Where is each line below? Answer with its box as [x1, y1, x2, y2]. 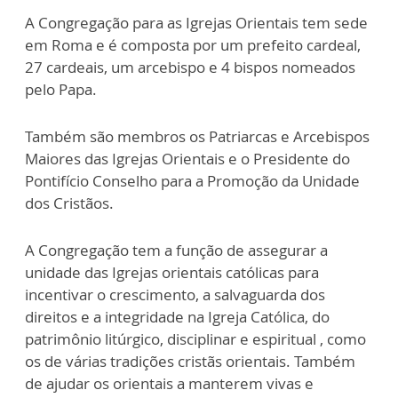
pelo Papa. [25, 79, 97, 100]
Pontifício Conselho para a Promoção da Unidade [25, 171, 360, 192]
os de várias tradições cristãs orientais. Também [25, 351, 355, 372]
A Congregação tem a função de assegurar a [25, 240, 328, 261]
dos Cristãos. [25, 193, 114, 214]
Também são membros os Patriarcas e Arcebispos [25, 126, 370, 147]
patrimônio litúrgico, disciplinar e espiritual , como [25, 329, 366, 350]
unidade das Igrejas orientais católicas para [25, 262, 319, 283]
